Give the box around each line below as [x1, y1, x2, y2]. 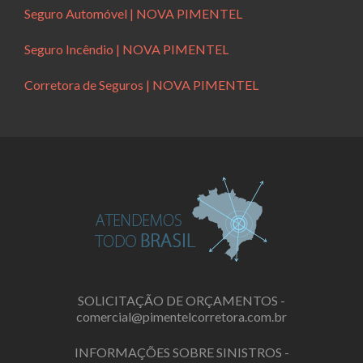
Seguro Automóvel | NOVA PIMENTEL [24, 6, 242, 22]
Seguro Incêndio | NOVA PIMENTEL [24, 41, 228, 58]
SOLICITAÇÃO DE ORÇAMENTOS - [78, 293, 285, 309]
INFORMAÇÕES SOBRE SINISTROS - [74, 344, 289, 361]
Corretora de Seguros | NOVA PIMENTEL [24, 77, 258, 93]
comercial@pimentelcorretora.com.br [76, 309, 287, 325]
